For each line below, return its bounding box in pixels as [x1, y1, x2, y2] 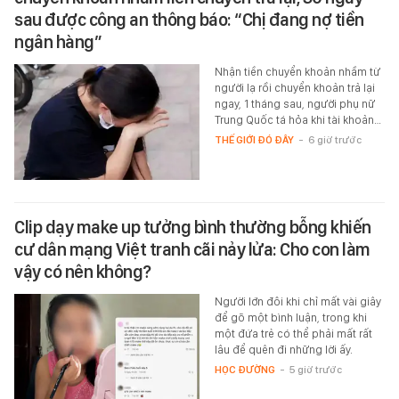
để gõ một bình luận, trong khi [214, 311, 367, 325]
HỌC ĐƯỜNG [214, 363, 275, 377]
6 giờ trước [307, 134, 362, 147]
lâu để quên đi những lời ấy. [214, 343, 353, 357]
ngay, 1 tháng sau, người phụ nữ [214, 97, 375, 111]
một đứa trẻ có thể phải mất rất [214, 327, 372, 341]
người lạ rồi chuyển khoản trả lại [214, 81, 375, 95]
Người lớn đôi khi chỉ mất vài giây [214, 295, 381, 309]
